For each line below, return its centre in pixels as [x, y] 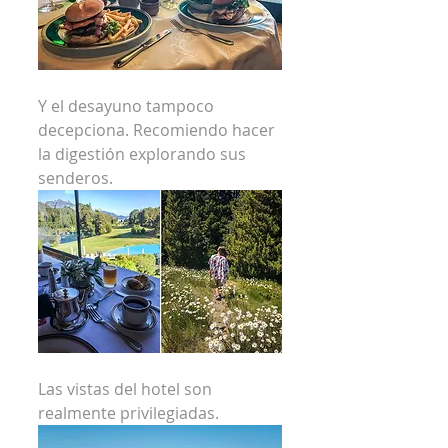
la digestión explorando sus [144, 153]
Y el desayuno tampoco [128, 105]
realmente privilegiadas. [128, 412]
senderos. [75, 177]
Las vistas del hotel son [127, 388]
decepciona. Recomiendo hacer [158, 129]
